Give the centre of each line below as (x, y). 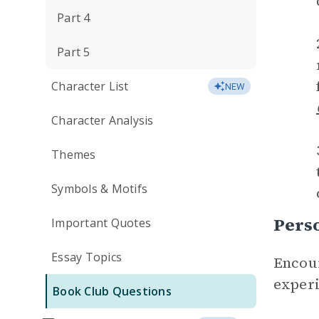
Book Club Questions (112, 291)
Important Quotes (101, 223)
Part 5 (74, 52)
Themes (74, 155)
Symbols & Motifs (99, 189)
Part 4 (74, 18)
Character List (90, 86)
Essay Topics (87, 257)
